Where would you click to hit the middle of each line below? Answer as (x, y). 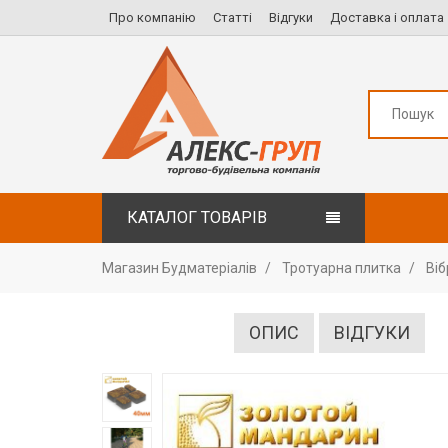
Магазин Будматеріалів (179, 267)
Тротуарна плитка (341, 267)
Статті (232, 17)
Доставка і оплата (387, 17)
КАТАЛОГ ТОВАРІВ (197, 217)
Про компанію (152, 17)
